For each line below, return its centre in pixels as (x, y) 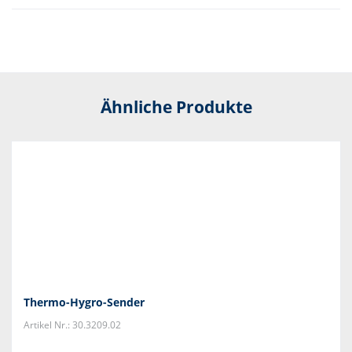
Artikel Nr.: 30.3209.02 (72, 325)
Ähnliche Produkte (176, 107)
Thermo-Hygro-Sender (84, 302)
